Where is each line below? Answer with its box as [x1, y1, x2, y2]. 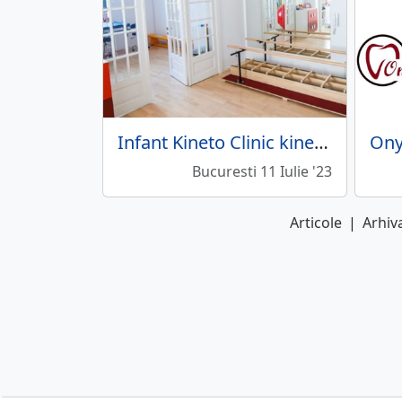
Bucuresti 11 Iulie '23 [192, 162, 332, 182]
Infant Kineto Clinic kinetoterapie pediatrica [314, 130, 328, 155]
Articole [290, 213, 342, 233]
